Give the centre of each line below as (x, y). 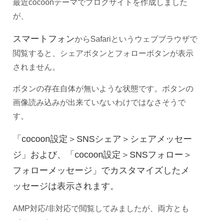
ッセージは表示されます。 (66, 186)
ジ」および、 (39, 154)
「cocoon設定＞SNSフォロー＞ (129, 154)
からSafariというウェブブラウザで (136, 39)
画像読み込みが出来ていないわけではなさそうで (99, 102)
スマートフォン (44, 39)
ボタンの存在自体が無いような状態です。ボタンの (103, 88)
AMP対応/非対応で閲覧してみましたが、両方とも (101, 208)
